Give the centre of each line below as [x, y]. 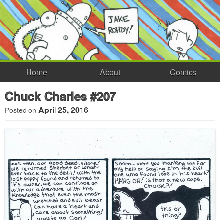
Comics [183, 72]
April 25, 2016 [63, 110]
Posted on [22, 110]
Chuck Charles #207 [60, 96]
